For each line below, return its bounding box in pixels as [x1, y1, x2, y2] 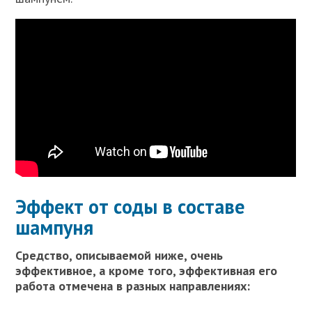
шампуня [15, 214, 94, 240]
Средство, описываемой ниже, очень [15, 247, 224, 263]
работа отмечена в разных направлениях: [15, 277, 251, 294]
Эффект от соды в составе [15, 193, 245, 219]
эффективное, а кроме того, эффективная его [15, 262, 278, 279]
